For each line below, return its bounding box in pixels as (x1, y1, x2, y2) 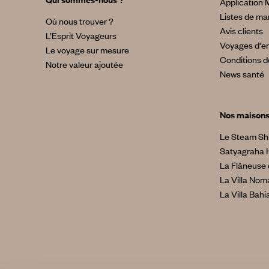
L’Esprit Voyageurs (45, 29, 116, 42)
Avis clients (219, 25, 263, 37)
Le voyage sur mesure (45, 44, 129, 56)
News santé (219, 68, 264, 80)
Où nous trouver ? (45, 15, 113, 28)
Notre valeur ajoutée (45, 58, 123, 71)
